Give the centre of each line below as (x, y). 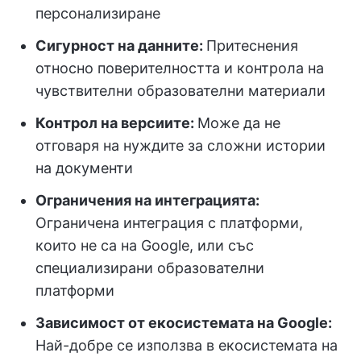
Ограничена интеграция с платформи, (169, 222)
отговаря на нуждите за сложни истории (180, 145)
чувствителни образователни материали (180, 90)
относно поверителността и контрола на (180, 68)
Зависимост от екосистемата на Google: (184, 322)
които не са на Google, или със (145, 245)
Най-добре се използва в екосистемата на (187, 345)
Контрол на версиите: (116, 122)
